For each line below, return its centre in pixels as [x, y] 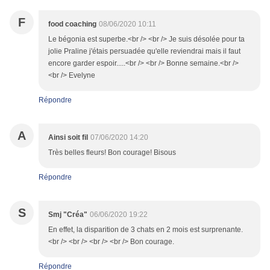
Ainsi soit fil [68, 138]
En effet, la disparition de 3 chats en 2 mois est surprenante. [146, 230]
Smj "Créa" [68, 215]
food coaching [72, 24]
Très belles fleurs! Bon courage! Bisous [112, 153]
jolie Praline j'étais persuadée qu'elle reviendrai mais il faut [144, 52]
